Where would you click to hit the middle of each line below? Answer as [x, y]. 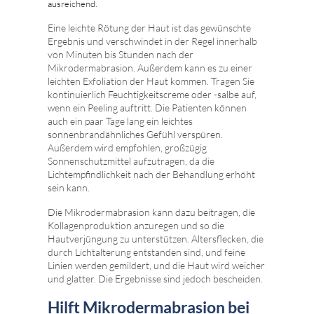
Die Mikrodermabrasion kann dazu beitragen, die [151, 212]
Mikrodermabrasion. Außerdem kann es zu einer [150, 68]
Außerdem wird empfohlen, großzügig [127, 148]
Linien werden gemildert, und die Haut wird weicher [156, 266]
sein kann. [69, 188]
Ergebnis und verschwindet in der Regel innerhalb [152, 41]
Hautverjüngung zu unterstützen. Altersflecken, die [156, 239]
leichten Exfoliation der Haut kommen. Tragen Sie [151, 81]
